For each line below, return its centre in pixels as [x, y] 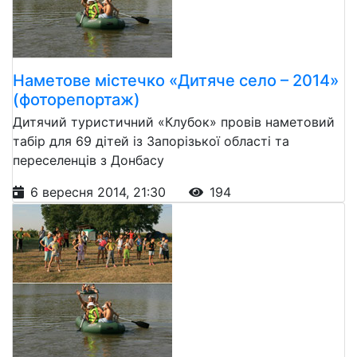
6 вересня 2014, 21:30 [100, 192]
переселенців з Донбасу [88, 160]
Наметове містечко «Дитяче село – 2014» [176, 80]
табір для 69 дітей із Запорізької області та [151, 141]
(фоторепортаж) [76, 99]
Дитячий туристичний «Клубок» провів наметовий [174, 122]
